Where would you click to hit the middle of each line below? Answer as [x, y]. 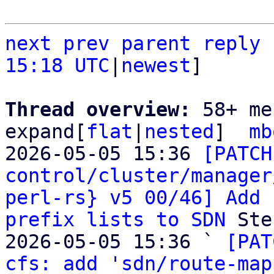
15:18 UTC [57, 65]
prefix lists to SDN [115, 220]
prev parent [127, 43]
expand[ [46, 131]
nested [179, 131]
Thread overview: [104, 109]
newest [156, 65]
